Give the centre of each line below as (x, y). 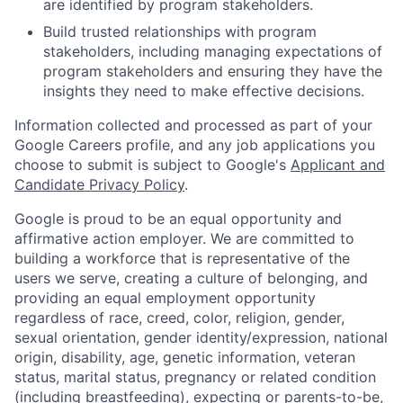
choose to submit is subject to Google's (152, 165)
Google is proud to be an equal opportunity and (178, 219)
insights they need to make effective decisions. (204, 91)
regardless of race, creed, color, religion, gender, (179, 318)
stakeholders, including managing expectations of (213, 52)
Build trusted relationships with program (180, 32)
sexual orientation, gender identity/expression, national (201, 338)
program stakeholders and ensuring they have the (213, 72)
